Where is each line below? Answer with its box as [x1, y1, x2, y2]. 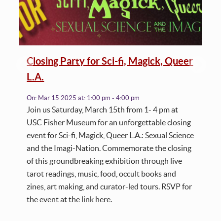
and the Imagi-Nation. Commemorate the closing [27, 144, 192, 153]
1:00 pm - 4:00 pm [87, 94, 140, 102]
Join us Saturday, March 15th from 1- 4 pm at [27, 105, 179, 114]
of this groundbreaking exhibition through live [27, 156, 183, 166]
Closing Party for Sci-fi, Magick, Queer [27, 55, 193, 67]
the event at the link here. [27, 195, 112, 204]
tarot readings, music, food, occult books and [27, 169, 177, 179]
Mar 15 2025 [38, 94, 78, 102]
